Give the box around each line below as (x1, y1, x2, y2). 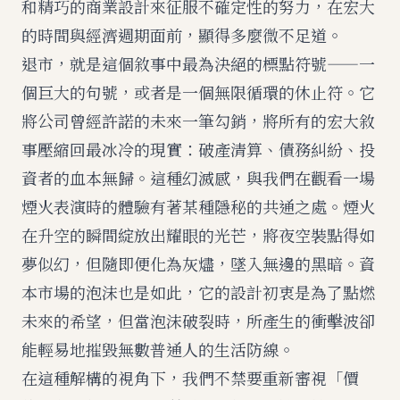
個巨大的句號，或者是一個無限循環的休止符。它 (21, 80, 375, 104)
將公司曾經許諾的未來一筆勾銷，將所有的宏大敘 (21, 109, 375, 132)
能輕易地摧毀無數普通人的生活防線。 (21, 337, 295, 361)
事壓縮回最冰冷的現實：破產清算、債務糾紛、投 (21, 137, 375, 161)
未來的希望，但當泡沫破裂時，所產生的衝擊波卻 (21, 309, 375, 332)
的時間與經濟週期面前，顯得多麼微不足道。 (21, 23, 343, 46)
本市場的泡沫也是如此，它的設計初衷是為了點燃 (21, 280, 375, 304)
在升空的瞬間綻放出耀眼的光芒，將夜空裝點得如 (21, 223, 375, 246)
